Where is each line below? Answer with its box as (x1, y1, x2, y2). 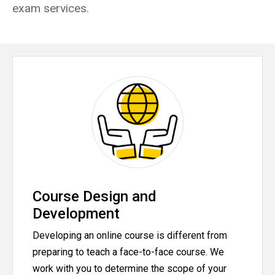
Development (33, 204, 120, 222)
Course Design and (33, 187, 157, 205)
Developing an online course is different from (33, 230, 227, 242)
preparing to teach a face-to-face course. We (33, 246, 224, 258)
